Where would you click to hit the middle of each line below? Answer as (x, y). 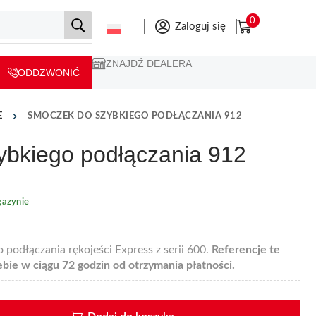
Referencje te (246, 249)
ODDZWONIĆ (49, 72)
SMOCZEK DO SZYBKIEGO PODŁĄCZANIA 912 (135, 116)
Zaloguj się (201, 26)
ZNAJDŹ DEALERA (149, 63)
